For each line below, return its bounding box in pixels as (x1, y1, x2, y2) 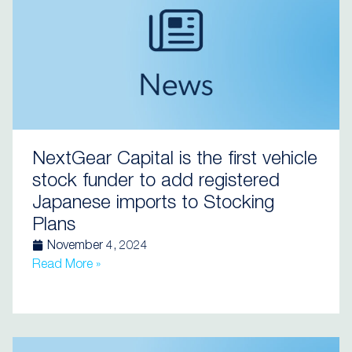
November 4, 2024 (47, 240, 148, 253)
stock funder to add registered (32, 173, 280, 192)
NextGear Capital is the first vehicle (32, 151, 317, 170)
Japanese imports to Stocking (32, 195, 274, 214)
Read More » (32, 259, 101, 272)
